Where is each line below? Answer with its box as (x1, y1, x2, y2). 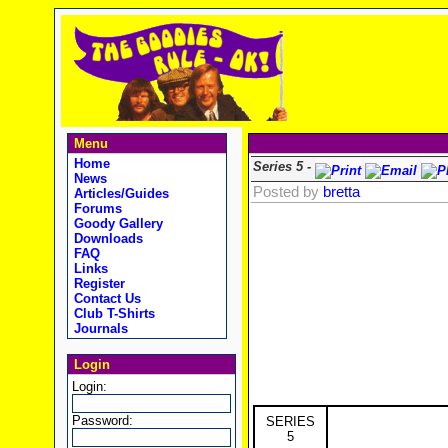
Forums (69, 201, 122, 216)
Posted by (252, 184, 323, 200)
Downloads (69, 231, 143, 246)
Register (69, 276, 125, 291)
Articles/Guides (69, 186, 169, 201)
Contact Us (69, 291, 141, 306)
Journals (69, 321, 128, 336)
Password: (71, 413, 133, 428)
